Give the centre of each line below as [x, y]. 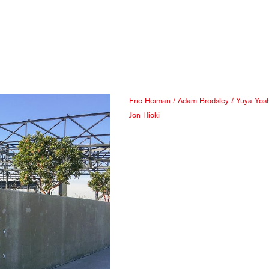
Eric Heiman [150, 100]
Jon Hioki [144, 115]
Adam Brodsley [203, 100]
